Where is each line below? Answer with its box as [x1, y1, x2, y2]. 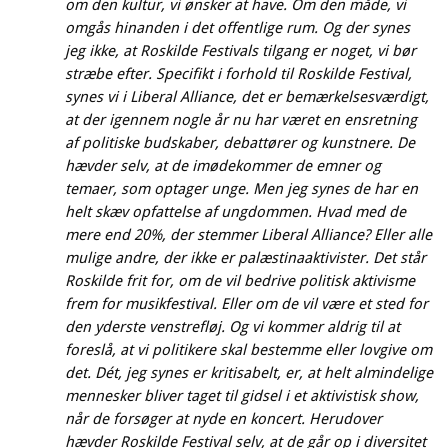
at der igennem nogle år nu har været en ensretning [65, 110, 417, 129]
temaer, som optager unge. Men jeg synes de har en [65, 179, 418, 198]
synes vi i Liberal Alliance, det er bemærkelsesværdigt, [65, 87, 429, 106]
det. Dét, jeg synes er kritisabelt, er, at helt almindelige [65, 363, 433, 382]
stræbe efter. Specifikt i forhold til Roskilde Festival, [65, 64, 412, 83]
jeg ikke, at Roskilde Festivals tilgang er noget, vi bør [65, 41, 416, 60]
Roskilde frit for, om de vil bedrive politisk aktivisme [65, 271, 415, 290]
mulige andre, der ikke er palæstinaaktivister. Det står [65, 248, 426, 267]
